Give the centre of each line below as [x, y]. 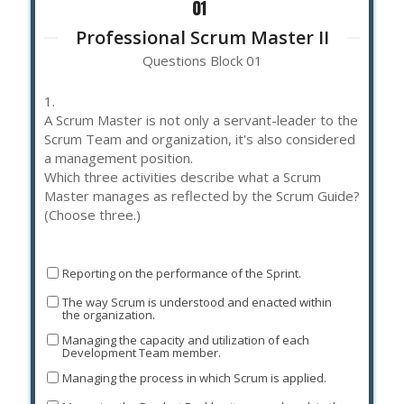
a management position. [119, 157]
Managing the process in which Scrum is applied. [194, 378]
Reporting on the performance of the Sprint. [181, 274]
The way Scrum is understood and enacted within [197, 303]
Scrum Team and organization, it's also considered [200, 138]
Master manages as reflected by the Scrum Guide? [202, 195]
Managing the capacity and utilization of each [185, 340]
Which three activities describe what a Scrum [183, 176]
